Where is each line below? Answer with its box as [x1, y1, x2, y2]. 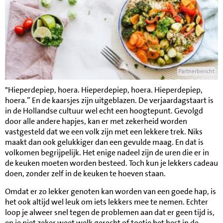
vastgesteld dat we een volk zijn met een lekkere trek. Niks [5, 126, 203, 137]
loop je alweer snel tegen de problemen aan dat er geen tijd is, [5, 207, 215, 218]
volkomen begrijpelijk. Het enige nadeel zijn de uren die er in [5, 147, 209, 158]
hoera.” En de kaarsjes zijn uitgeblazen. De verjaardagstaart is [5, 95, 214, 106]
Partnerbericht [178, 67, 215, 75]
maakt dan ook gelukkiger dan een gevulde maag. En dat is [5, 137, 204, 147]
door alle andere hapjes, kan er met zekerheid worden [5, 116, 187, 126]
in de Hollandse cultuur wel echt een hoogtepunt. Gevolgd [5, 106, 203, 116]
